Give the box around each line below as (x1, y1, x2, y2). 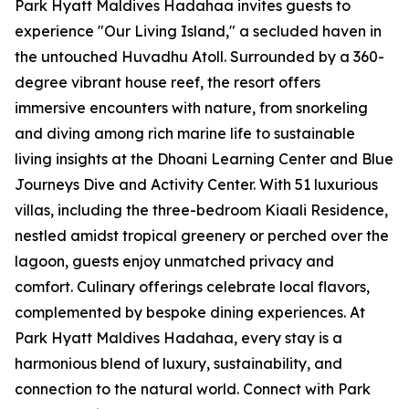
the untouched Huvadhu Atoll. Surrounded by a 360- (15, 47, 384, 67)
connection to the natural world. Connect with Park (15, 380, 371, 399)
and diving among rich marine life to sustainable (15, 124, 355, 143)
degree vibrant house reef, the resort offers (15, 73, 320, 92)
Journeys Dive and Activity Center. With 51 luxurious (15, 175, 378, 194)
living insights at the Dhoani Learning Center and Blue (15, 150, 393, 169)
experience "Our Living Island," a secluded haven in (15, 22, 382, 41)
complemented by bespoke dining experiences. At (15, 303, 365, 322)
